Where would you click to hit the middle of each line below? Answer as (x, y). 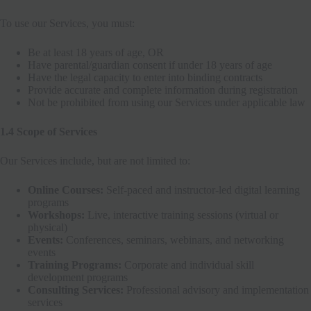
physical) (48, 227)
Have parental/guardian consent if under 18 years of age (150, 65)
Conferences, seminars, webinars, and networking (174, 239)
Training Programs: (75, 264)
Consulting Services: (76, 289)
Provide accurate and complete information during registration (163, 90)
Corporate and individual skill (188, 264)
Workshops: (56, 215)
